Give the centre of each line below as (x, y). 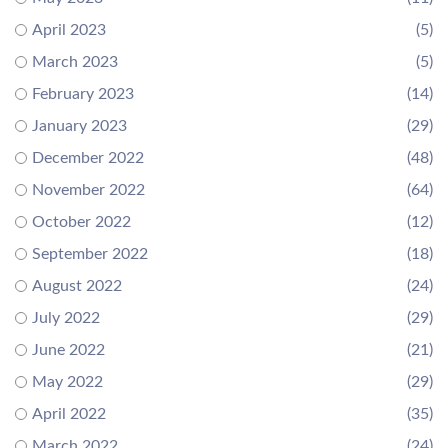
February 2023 (83, 93)
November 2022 (88, 189)
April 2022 (69, 413)
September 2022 (90, 253)
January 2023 (79, 125)
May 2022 (67, 381)
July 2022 (66, 317)
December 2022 (88, 157)
